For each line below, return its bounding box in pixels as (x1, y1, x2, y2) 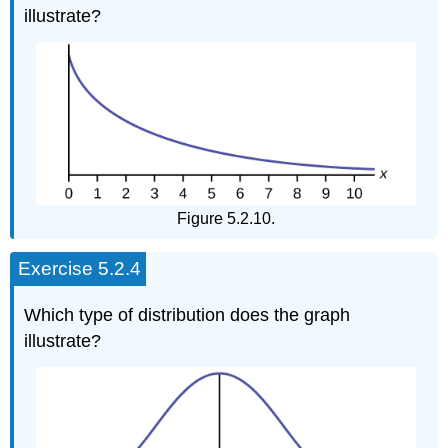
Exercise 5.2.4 (18, 258, 142, 280)
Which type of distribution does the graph (24, 305, 351, 326)
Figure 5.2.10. (177, 210, 275, 228)
